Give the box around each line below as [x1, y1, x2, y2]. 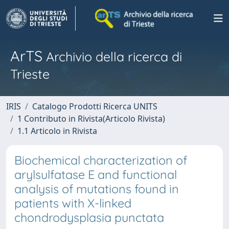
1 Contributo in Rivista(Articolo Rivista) [17, 113, 165, 124]
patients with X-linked [14, 196, 131, 211]
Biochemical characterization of [14, 153, 187, 168]
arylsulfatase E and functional [14, 167, 177, 182]
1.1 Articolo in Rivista [17, 125, 97, 136]
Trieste [10, 66, 50, 82]
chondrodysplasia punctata [14, 210, 164, 225]
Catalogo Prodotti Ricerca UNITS [32, 101, 157, 112]
